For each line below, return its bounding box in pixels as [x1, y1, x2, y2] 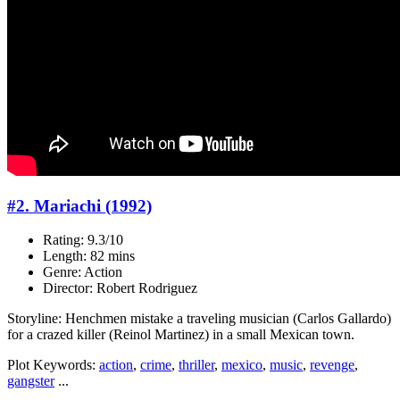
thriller [179, 357, 214, 373]
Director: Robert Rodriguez [43, 280, 197, 296]
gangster [7, 373, 54, 389]
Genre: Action [43, 264, 122, 280]
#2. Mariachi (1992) [7, 196, 152, 215]
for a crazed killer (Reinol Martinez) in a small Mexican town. [7, 327, 354, 343]
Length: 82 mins [43, 248, 135, 264]
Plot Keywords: [7, 357, 99, 373]
